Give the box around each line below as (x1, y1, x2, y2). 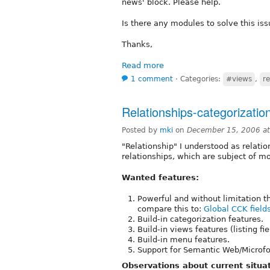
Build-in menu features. (137, 234, 230, 244)
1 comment (131, 74, 173, 83)
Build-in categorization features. (137, 214, 263, 224)
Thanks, (122, 39, 152, 49)
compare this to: (137, 204, 204, 213)
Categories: (180, 74, 223, 83)
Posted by (122, 125, 160, 134)
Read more (122, 60, 164, 70)
